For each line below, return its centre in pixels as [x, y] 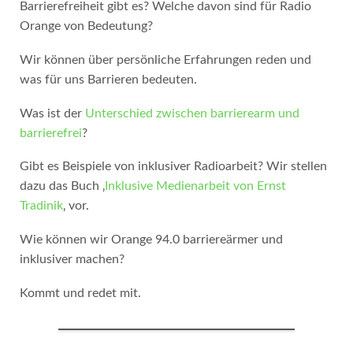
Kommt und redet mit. [80, 293]
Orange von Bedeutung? [86, 26]
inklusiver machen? [72, 260]
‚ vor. [76, 206]
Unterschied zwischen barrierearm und [192, 113]
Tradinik [41, 206]
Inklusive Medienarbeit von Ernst [195, 186]
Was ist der [52, 113]
